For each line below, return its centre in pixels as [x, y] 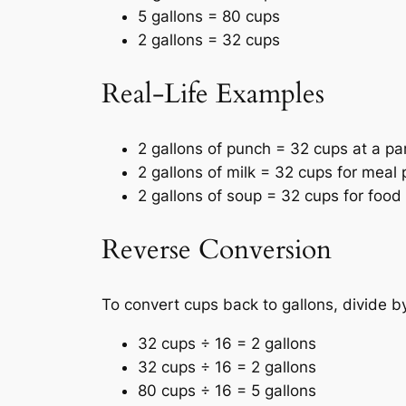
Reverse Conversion [217, 250]
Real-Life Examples [213, 94]
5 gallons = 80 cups [209, 17]
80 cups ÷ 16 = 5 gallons [227, 391]
